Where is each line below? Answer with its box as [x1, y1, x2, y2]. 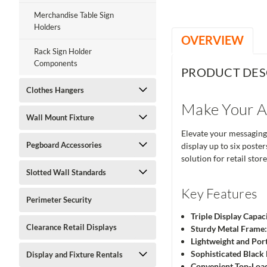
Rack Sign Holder [34, 46, 92, 56]
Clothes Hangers [26, 85, 84, 95]
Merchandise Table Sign [34, 10, 114, 20]
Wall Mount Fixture [26, 113, 94, 122]
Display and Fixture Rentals [26, 250, 123, 259]
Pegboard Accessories [26, 140, 102, 150]
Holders [34, 22, 61, 32]
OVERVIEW [181, 33, 244, 47]
